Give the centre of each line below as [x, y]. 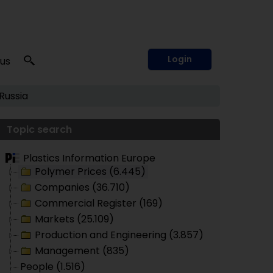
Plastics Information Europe [89, 158]
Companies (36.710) [82, 187]
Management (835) [82, 251]
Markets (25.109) [74, 219]
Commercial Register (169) [99, 203]
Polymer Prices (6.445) [90, 172]
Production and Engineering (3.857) [119, 235]
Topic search [39, 129]
